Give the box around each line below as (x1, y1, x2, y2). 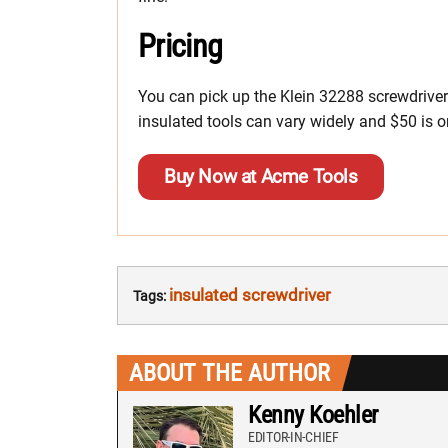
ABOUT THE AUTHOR (129, 358, 330, 387)
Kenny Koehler (248, 400, 378, 429)
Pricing (138, 26, 223, 65)
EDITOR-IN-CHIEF (248, 428, 339, 445)
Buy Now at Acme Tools (164, 164, 358, 188)
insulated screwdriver (169, 284, 331, 305)
